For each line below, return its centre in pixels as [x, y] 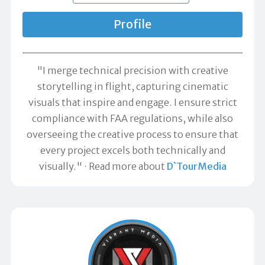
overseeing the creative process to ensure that [132, 134]
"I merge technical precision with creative [132, 70]
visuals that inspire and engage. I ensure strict [132, 102]
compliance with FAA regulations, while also [132, 118]
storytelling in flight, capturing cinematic [132, 86]
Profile [132, 24]
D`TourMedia [196, 166]
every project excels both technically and [132, 150]
